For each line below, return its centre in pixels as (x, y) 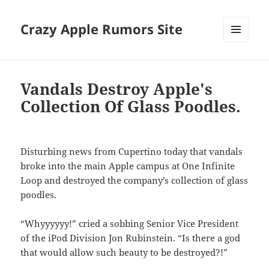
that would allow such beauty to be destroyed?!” (124, 252)
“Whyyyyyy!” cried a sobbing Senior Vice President (130, 224)
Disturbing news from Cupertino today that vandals (132, 152)
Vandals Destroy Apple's (117, 89)
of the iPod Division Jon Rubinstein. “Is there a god (131, 238)
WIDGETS (240, 67)
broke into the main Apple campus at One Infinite (128, 166)
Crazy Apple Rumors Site (102, 29)
